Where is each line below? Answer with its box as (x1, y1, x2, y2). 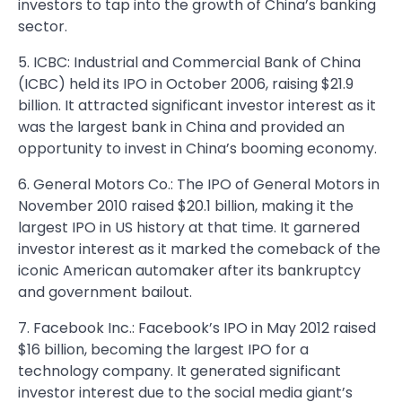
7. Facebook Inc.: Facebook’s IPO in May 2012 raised (18, 318, 376, 338)
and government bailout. (18, 282, 192, 302)
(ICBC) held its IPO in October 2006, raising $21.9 (18, 74, 354, 94)
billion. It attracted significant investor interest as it (18, 95, 376, 116)
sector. (18, 16, 67, 37)
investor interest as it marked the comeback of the (18, 239, 380, 259)
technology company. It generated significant (18, 361, 341, 381)
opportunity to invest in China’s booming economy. (18, 138, 377, 159)
